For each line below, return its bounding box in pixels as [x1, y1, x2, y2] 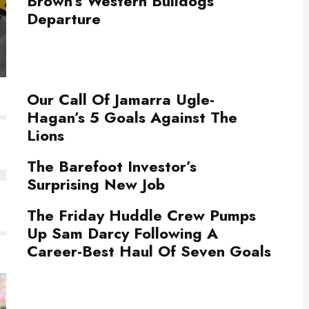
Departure [27, 8, 101, 30]
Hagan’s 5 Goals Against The [27, 106, 237, 128]
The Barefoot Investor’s [27, 154, 197, 177]
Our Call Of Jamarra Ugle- [27, 88, 215, 110]
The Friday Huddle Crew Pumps [27, 203, 256, 226]
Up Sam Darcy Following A [27, 221, 218, 244]
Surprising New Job [27, 172, 165, 195]
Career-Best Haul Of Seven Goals [27, 239, 271, 262]
